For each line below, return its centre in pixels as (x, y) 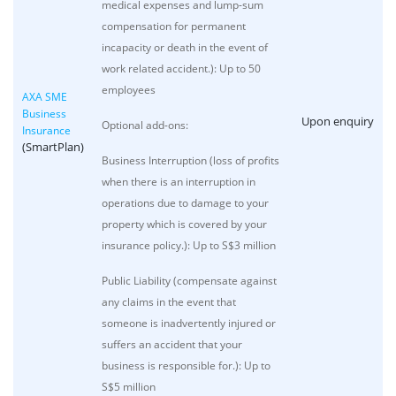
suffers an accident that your (172, 344)
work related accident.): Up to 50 (181, 69)
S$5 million (129, 387)
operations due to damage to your (185, 203)
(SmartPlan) (53, 147)
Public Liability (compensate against (189, 281)
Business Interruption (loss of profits (190, 160)
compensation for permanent (174, 26)
